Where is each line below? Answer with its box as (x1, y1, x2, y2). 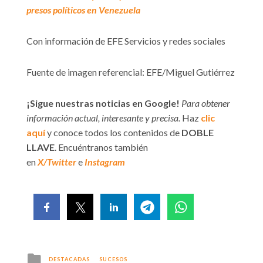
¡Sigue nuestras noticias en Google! (26, 97, 180, 109)
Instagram (85, 156, 125, 168)
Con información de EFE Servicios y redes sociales (26, 35, 225, 47)
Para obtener (181, 97, 230, 109)
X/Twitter (38, 156, 76, 168)
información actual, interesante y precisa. (26, 112, 180, 124)
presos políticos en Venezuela (26, 4, 140, 16)
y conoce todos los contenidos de (45, 127, 181, 139)
